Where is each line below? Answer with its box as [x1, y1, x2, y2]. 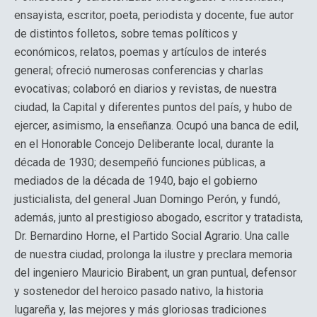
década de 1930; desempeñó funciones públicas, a [14, 156, 265, 169]
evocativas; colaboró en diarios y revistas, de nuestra [14, 82, 277, 96]
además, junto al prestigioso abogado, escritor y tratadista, [14, 211, 303, 224]
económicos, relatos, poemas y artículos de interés [14, 45, 267, 59]
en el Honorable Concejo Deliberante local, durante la [14, 137, 274, 151]
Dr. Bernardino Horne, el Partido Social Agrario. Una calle [14, 229, 289, 243]
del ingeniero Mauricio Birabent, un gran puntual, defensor [14, 266, 296, 279]
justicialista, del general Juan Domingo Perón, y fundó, [14, 192, 280, 206]
